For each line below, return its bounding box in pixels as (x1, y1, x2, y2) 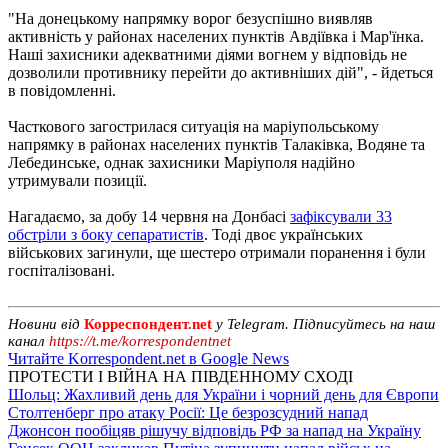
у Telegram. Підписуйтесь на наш (212, 315, 435, 332)
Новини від (8, 315, 84, 332)
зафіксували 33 (290, 207, 392, 225)
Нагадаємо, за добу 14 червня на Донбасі (8, 207, 290, 225)
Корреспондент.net (84, 315, 212, 332)
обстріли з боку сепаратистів (8, 225, 204, 243)
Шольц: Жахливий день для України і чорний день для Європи (8, 385, 439, 403)
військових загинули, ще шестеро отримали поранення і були (8, 243, 426, 261)
